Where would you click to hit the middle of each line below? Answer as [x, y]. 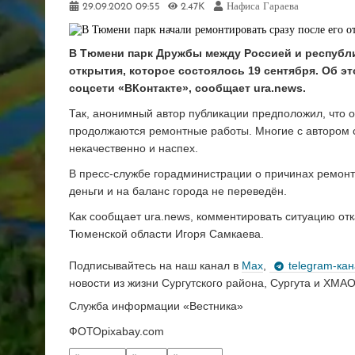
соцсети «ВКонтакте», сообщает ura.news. [187, 88]
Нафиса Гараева [262, 8]
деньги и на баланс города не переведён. [178, 191]
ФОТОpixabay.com [118, 332]
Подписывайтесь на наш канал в [155, 265]
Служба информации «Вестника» [156, 306]
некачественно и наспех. [134, 149]
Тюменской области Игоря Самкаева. [168, 234]
